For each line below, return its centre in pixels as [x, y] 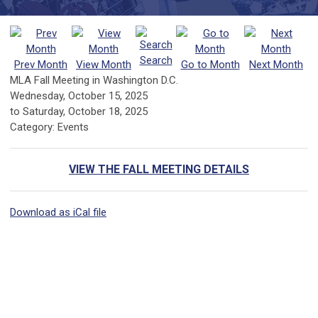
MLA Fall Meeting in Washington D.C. [94, 80]
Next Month [276, 65]
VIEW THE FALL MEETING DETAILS [159, 169]
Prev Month [41, 65]
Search [156, 60]
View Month [104, 65]
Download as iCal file [58, 212]
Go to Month [210, 65]
